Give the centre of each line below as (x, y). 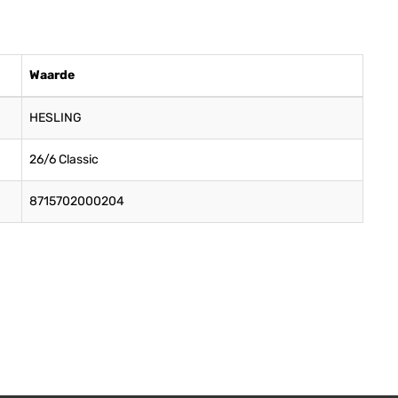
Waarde (52, 75)
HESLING (56, 118)
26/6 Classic (64, 159)
